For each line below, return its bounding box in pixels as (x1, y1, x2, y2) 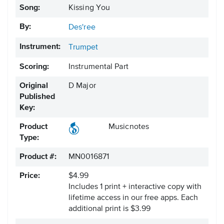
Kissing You (68, 4, 110, 12)
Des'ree (68, 23, 95, 32)
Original (19, 82, 48, 90)
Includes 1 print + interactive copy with (68, 183, 201, 191)
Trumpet (68, 43, 98, 52)
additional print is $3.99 (68, 205, 150, 213)
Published (19, 93, 55, 101)
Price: (19, 172, 40, 180)
